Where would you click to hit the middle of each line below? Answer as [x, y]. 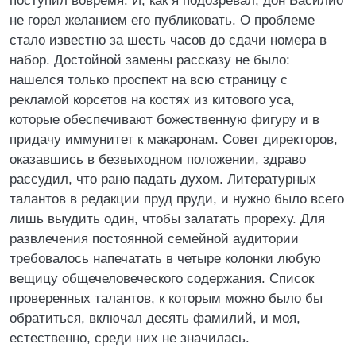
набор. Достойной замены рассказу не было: [150, 60]
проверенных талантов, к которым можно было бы [166, 298]
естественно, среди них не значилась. [130, 338]
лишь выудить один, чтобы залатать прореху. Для [167, 219]
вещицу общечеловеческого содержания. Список [162, 279]
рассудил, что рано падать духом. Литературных [163, 179]
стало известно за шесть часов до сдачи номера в [168, 40]
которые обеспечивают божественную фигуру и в [164, 120]
